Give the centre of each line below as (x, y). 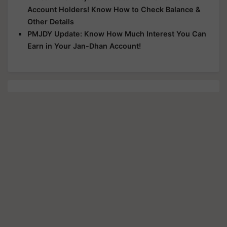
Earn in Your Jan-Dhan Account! (84, 46)
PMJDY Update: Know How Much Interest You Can (117, 33)
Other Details (51, 21)
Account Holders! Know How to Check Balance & (114, 9)
